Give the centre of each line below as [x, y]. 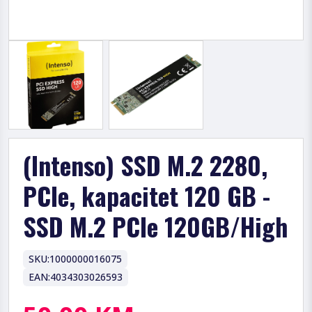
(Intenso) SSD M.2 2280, [145, 164]
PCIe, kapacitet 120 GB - [147, 195]
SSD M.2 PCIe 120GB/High [156, 226]
